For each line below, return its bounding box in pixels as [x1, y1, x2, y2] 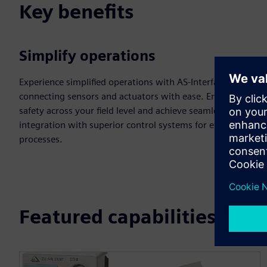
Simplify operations [19, 47, 156, 64]
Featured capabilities [19, 205, 216, 228]
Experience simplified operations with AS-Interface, [19, 76, 230, 88]
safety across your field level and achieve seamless [19, 105, 226, 116]
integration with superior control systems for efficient [19, 119, 242, 131]
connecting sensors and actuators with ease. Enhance [19, 91, 241, 102]
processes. [19, 133, 63, 145]
